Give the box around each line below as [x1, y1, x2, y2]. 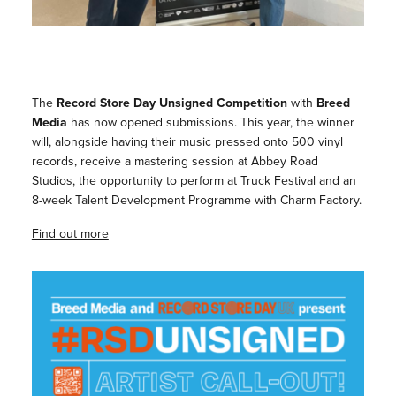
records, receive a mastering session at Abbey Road [31, 151, 318, 170]
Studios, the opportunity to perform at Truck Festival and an [31, 171, 356, 189]
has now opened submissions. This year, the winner [66, 112, 354, 131]
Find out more [31, 224, 109, 242]
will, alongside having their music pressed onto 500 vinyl [31, 132, 343, 150]
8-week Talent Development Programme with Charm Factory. [31, 190, 362, 209]
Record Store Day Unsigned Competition [56, 93, 287, 111]
